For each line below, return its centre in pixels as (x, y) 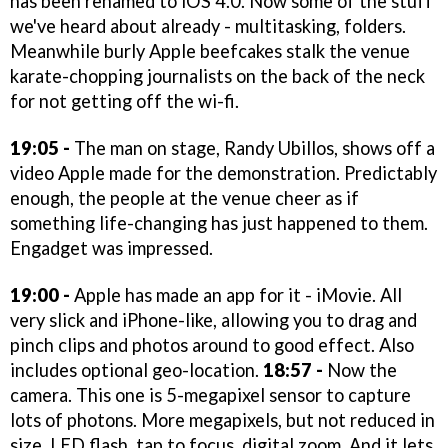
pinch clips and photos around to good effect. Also (212, 344)
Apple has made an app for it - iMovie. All (236, 294)
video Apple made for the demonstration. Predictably (223, 172)
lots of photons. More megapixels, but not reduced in (222, 419)
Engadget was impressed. (111, 247)
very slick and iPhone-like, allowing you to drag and (213, 319)
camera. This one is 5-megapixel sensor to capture (210, 394)
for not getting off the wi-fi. (124, 100)
